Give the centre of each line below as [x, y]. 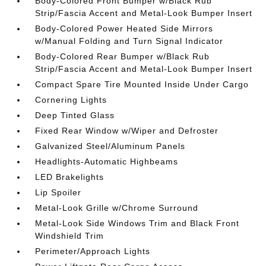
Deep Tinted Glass [75, 115]
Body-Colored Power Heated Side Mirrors [124, 28]
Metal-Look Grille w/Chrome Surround [117, 208]
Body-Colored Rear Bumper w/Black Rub [123, 56]
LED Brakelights [70, 177]
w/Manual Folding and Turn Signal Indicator [129, 41]
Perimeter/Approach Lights [93, 251]
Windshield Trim [70, 236]
